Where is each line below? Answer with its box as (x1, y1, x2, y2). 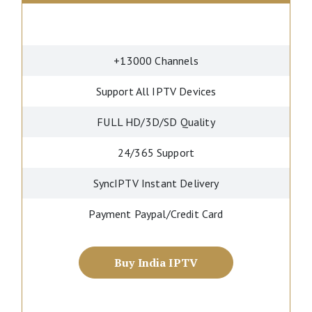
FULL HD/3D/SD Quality (97, 115, 215, 129)
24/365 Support (117, 146, 195, 159)
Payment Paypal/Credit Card (88, 207, 224, 221)
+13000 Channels (114, 54, 198, 68)
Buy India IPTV (114, 255, 198, 270)
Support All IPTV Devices (95, 84, 217, 98)
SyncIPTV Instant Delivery (93, 176, 219, 190)
